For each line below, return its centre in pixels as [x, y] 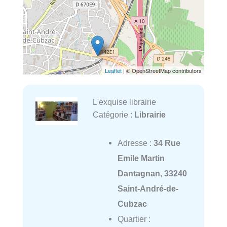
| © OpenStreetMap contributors [162, 71]
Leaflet [113, 71]
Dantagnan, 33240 [152, 174]
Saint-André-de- [148, 189]
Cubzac [132, 204]
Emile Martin [141, 158]
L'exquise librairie [124, 102]
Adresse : [135, 143]
